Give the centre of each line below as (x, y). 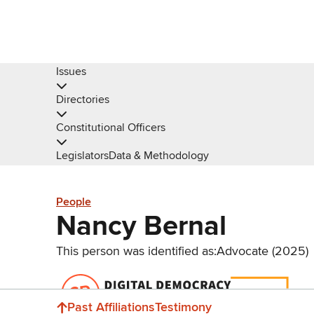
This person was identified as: (136, 251)
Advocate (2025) (262, 251)
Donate (294, 299)
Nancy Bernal (141, 226)
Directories (83, 100)
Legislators (82, 156)
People (74, 202)
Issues (71, 71)
